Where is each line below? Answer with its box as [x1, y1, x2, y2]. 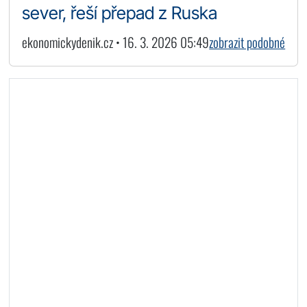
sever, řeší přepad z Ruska [21, 2, 217, 24]
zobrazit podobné [209, 32, 286, 53]
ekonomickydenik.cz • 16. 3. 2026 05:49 [21, 32, 209, 53]
